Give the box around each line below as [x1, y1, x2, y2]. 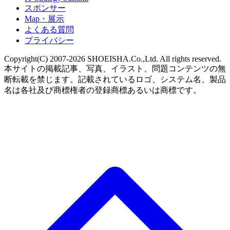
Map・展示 [25, 14, 64, 23]
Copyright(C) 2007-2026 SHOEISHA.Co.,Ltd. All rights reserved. [4, 54, 221, 63]
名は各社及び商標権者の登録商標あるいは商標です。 [4, 85, 201, 94]
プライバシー [25, 35, 74, 45]
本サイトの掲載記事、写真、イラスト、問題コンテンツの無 [4, 64, 226, 73]
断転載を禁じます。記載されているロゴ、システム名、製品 [4, 74, 226, 84]
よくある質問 [25, 25, 74, 34]
